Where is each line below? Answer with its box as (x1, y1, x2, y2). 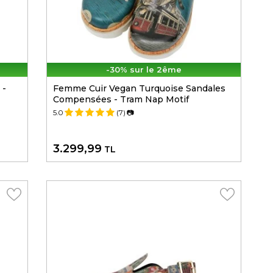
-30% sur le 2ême (106, 65, 182, 75)
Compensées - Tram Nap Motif (53, 94, 189, 105)
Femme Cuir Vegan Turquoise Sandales (53, 83, 225, 94)
